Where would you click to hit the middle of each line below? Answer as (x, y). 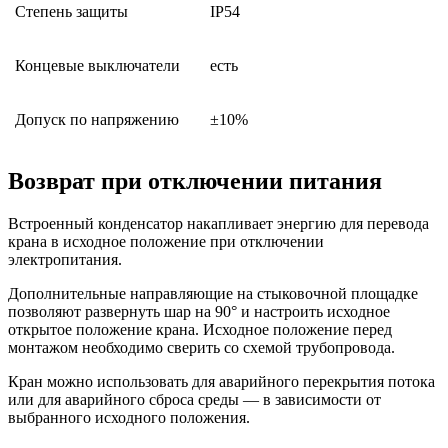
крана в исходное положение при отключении (166, 242)
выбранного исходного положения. (129, 418)
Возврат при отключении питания (195, 181)
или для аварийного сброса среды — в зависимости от (194, 400)
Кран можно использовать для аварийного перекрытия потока (221, 382)
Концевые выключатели (95, 66)
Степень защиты (69, 12)
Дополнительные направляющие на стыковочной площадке (213, 294)
